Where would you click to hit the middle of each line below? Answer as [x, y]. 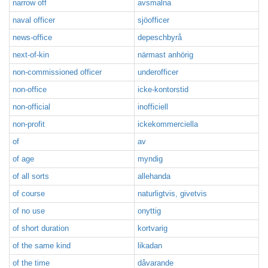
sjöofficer [153, 20]
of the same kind [42, 246]
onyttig [149, 211]
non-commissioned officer [57, 72]
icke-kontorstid [163, 89]
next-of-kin [31, 55]
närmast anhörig [165, 55]
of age [23, 159]
